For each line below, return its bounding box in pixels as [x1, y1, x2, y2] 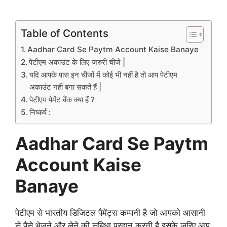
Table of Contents [21, 27, 108, 40]
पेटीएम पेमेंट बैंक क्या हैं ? [29, 95, 95, 105]
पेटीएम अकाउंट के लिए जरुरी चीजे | [29, 57, 126, 67]
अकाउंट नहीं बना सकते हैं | [29, 82, 102, 92]
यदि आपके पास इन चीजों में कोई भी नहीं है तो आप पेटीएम [29, 70, 178, 80]
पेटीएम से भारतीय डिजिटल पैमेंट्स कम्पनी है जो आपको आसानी [15, 208, 205, 218]
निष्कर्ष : [29, 107, 51, 118]
